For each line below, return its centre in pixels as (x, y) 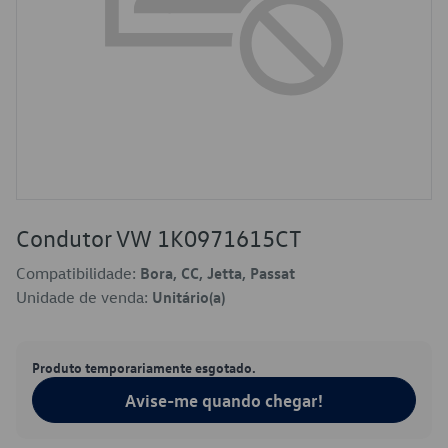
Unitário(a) (188, 297)
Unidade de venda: (84, 297)
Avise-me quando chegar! (224, 400)
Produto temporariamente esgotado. (144, 367)
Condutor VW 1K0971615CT (159, 238)
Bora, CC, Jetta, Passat (217, 273)
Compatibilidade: (78, 273)
